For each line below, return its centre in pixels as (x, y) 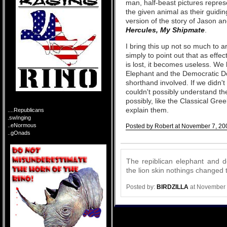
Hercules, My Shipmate (165, 30)
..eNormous (22, 125)
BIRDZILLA (173, 187)
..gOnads (19, 133)
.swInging (19, 118)
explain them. (147, 110)
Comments (139, 139)
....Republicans (26, 110)
